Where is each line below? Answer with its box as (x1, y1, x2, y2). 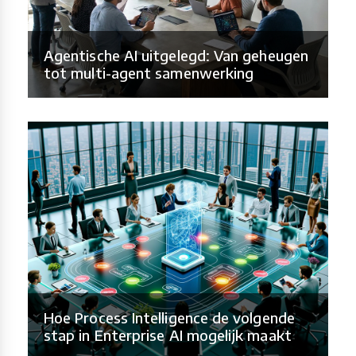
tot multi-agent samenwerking (44, 64, 254, 83)
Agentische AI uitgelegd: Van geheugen (44, 46, 308, 65)
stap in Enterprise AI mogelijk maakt (44, 326, 292, 345)
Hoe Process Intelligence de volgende (44, 308, 295, 327)
